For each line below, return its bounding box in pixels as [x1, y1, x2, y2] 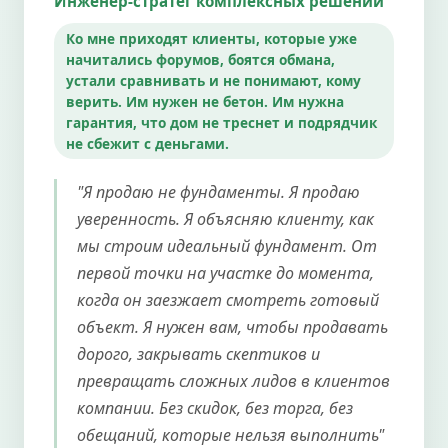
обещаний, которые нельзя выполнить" [77, 423, 384, 446]
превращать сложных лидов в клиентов [77, 369, 390, 392]
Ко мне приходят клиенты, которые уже [66, 28, 357, 48]
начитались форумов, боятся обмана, [66, 49, 335, 69]
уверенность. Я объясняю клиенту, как [77, 207, 374, 230]
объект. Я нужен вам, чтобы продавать [77, 315, 388, 338]
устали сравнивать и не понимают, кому [66, 70, 361, 90]
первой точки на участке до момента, [77, 261, 374, 284]
